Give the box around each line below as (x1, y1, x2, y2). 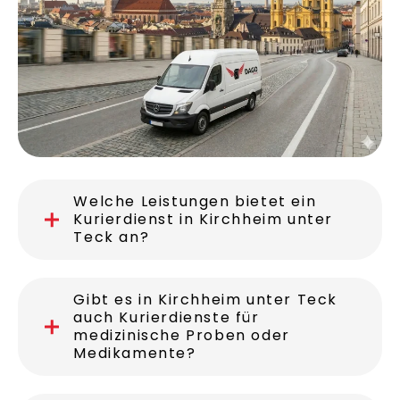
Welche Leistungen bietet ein (73, 191, 317, 212)
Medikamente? (73, 343, 196, 364)
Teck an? (73, 227, 150, 248)
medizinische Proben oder (73, 325, 290, 346)
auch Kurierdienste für (73, 307, 260, 329)
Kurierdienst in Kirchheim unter (73, 209, 333, 230)
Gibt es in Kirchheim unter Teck (73, 289, 337, 311)
